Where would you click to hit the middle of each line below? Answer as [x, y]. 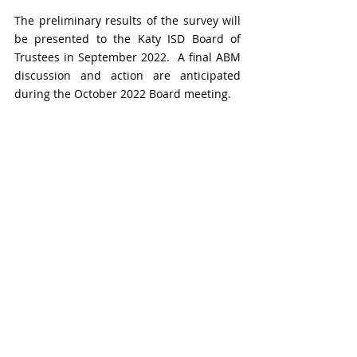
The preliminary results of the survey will [127, 20]
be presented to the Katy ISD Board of [127, 38]
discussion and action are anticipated [127, 75]
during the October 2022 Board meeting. [126, 93]
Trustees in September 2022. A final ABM [127, 57]
